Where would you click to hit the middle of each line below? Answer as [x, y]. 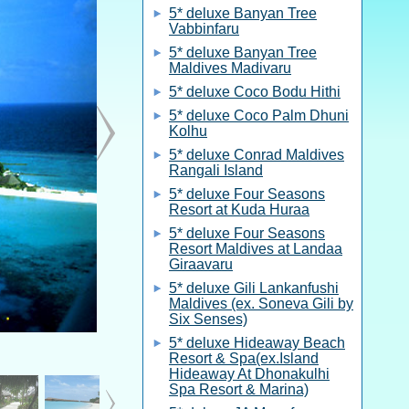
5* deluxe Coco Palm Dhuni [259, 115]
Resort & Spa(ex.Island [244, 358]
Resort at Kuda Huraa [239, 210]
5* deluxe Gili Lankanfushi [254, 288]
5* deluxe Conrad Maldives [257, 155]
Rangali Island [216, 170]
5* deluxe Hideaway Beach [257, 343]
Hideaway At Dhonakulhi [249, 374]
